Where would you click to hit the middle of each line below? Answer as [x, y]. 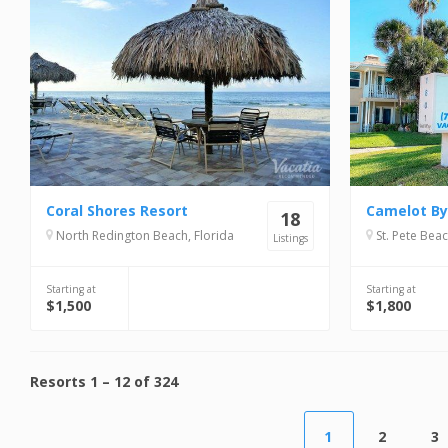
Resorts [58, 381]
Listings [290, 238]
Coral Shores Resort [117, 210]
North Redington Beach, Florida [143, 235]
